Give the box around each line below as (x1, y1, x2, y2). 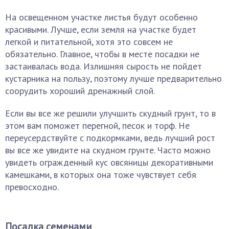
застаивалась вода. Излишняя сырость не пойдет (5, 60, 202, 72)
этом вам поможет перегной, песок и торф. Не (5, 120, 190, 131)
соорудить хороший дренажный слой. (5, 85, 155, 97)
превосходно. (5, 181, 59, 193)
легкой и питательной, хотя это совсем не (5, 36, 173, 48)
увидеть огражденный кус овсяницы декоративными (5, 156, 213, 168)
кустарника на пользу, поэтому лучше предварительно (5, 73, 222, 84)
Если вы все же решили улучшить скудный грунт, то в (5, 107, 216, 119)
